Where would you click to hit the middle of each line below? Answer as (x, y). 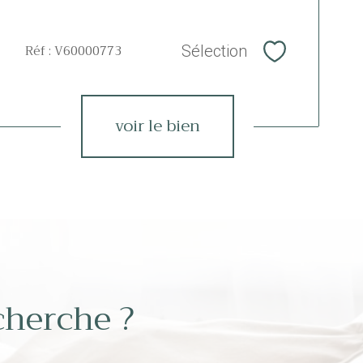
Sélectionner (315, 58)
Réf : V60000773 (73, 51)
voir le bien (157, 126)
